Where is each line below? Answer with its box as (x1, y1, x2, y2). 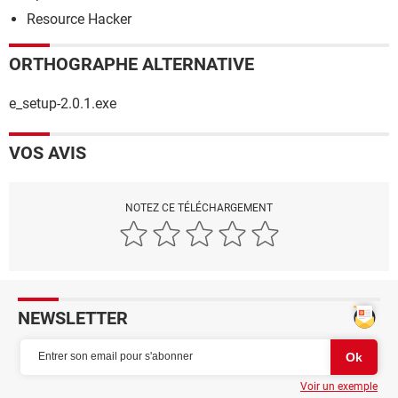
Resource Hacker (27, 10, 131, 28)
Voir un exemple (300, 379, 378, 393)
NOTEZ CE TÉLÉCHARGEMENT (125, 201, 273, 214)
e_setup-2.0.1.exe (9, 94, 116, 112)
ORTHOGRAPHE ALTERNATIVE (9, 52, 254, 75)
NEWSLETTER (18, 306, 128, 329)
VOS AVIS (9, 141, 86, 163)
